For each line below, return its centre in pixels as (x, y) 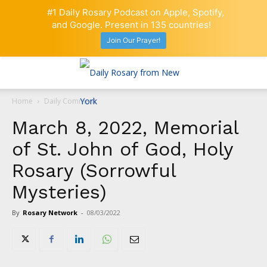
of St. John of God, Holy (122, 149)
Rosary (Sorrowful (94, 170)
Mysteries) (59, 192)
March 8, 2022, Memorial (125, 127)
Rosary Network (50, 212)
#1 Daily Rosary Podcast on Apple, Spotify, (136, 12)
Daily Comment (70, 101)
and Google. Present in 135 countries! (131, 25)
